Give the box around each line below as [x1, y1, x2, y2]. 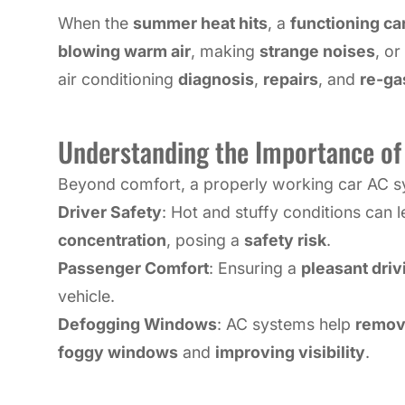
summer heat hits [133, 13, 268, 33]
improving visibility [215, 342, 365, 362]
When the [58, 13, 133, 33]
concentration [58, 230, 166, 250]
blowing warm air [58, 41, 191, 61]
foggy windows [58, 342, 178, 362]
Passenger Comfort [58, 258, 209, 278]
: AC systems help [217, 314, 355, 334]
